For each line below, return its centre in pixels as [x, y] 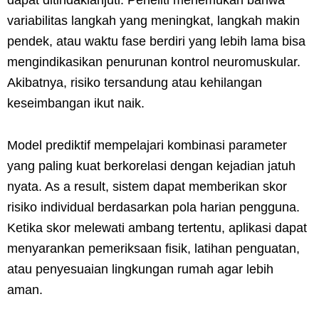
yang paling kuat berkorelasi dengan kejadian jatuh [151, 166]
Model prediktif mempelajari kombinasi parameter [147, 145]
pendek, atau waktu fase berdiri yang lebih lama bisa [156, 41]
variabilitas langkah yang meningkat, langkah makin [153, 20]
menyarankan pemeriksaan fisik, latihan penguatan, [153, 248]
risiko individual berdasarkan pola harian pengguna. [153, 207]
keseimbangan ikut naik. [76, 103]
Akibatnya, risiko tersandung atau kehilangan [135, 82]
